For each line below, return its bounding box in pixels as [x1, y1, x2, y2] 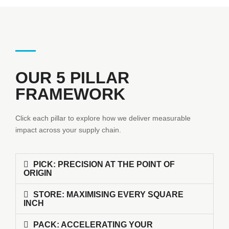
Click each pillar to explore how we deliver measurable [15, 113, 191, 122]
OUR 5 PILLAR [15, 68, 129, 87]
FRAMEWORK [15, 84, 125, 103]
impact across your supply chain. [15, 125, 121, 134]
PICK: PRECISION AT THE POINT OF [33, 160, 175, 169]
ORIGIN [24, 169, 52, 178]
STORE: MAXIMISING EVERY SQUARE [33, 190, 184, 199]
